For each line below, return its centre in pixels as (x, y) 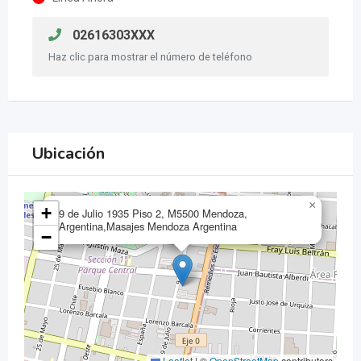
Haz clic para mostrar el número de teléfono (150, 56)
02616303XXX (112, 35)
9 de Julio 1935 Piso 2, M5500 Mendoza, (153, 213)
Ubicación (68, 153)
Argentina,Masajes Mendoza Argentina (148, 226)
